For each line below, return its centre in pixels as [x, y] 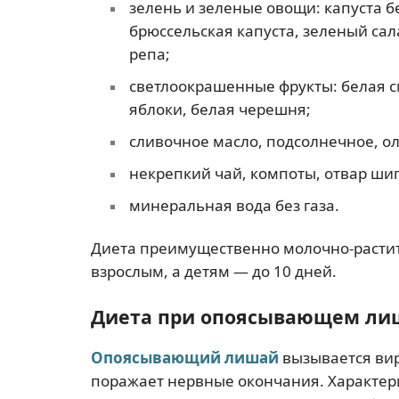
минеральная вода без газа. [234, 206]
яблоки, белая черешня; [220, 110]
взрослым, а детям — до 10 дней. [214, 271]
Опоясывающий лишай [185, 357]
